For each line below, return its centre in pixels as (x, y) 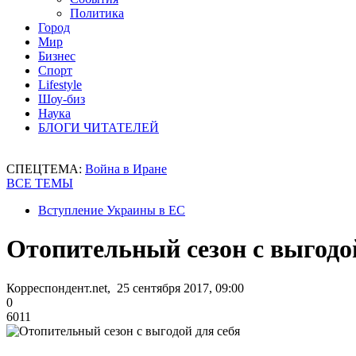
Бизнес (57, 56)
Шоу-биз (62, 99)
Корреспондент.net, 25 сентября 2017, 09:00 (125, 288)
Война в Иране (126, 169)
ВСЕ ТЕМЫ (40, 183)
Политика (97, 13)
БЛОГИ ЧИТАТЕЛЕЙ (99, 128)
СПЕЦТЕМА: (46, 169)
